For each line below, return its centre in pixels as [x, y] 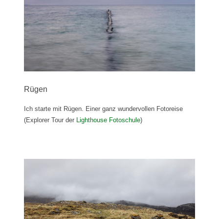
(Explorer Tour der [50, 120]
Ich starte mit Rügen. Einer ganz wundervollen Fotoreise [103, 109]
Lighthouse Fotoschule [108, 120]
